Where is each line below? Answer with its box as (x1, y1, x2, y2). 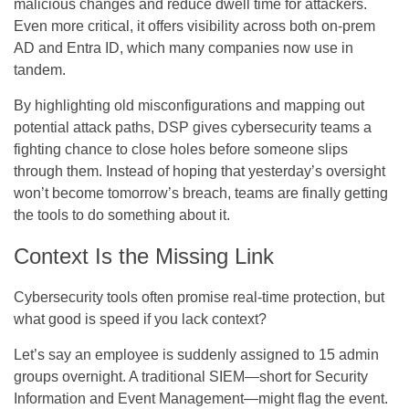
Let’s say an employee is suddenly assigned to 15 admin (14, 346, 379, 362)
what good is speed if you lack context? (14, 310, 267, 327)
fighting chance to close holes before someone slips (14, 141, 348, 157)
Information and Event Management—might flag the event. (14, 390, 388, 406)
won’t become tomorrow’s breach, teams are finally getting (14, 184, 388, 201)
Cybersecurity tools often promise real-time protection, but (14, 288, 384, 305)
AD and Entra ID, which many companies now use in (14, 39, 353, 56)
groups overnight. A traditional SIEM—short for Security (14, 368, 368, 384)
